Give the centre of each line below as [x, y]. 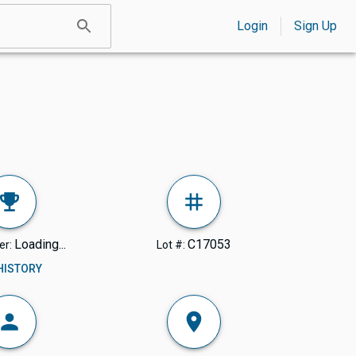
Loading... [41, 245]
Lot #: [172, 245]
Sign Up [315, 26]
